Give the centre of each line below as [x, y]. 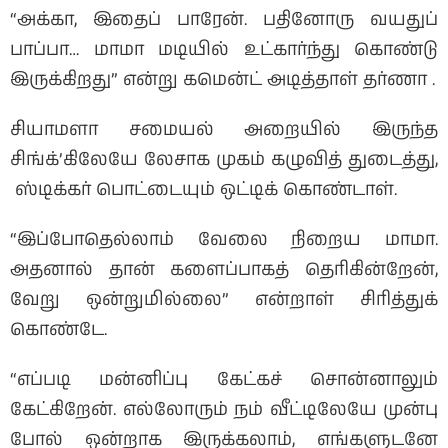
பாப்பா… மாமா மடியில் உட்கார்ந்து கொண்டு [224, 50]
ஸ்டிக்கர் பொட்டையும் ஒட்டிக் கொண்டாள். [203, 190]
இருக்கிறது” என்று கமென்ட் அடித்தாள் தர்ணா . [222, 80]
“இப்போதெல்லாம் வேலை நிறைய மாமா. [224, 240]
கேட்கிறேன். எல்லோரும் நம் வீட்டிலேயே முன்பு [224, 410]
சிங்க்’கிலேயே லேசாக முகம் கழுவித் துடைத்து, [224, 160]
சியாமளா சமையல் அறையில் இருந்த [224, 130]
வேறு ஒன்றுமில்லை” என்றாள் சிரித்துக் [224, 300]
